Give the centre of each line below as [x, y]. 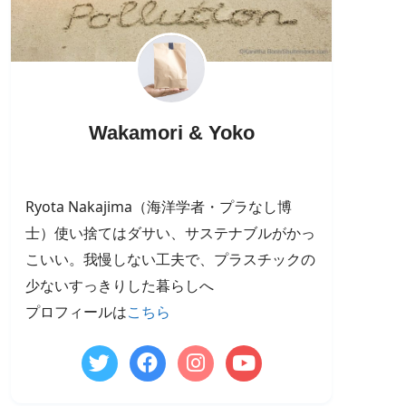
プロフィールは [76, 311]
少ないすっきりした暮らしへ [120, 285]
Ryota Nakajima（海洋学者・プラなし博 [159, 206]
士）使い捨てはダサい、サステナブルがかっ [170, 232]
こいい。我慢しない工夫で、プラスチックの [170, 259]
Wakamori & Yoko [171, 133]
